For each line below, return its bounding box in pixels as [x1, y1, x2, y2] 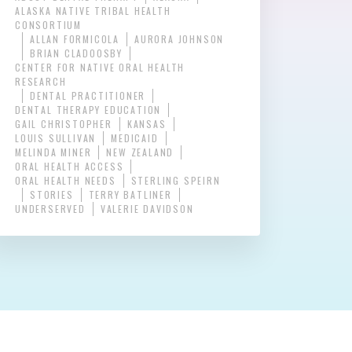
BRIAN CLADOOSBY [30, 46, 123, 60]
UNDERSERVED [15, 202, 86, 216]
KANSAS [126, 117, 167, 131]
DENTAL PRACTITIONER [30, 89, 146, 103]
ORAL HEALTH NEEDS [15, 174, 116, 188]
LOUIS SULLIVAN [15, 131, 97, 145]
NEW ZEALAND [106, 145, 174, 159]
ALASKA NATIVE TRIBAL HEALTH [15, 4, 171, 18]
